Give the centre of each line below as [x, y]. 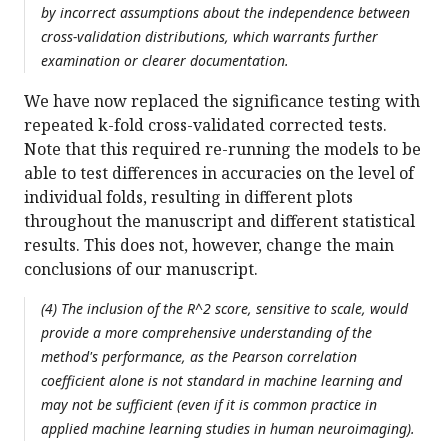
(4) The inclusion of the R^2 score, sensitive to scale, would [224, 309]
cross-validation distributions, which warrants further [209, 37]
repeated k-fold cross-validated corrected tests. [205, 125]
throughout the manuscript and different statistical [219, 221]
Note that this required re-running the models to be [222, 149]
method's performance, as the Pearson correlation [199, 357]
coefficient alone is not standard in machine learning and [221, 381]
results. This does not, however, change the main [209, 245]
